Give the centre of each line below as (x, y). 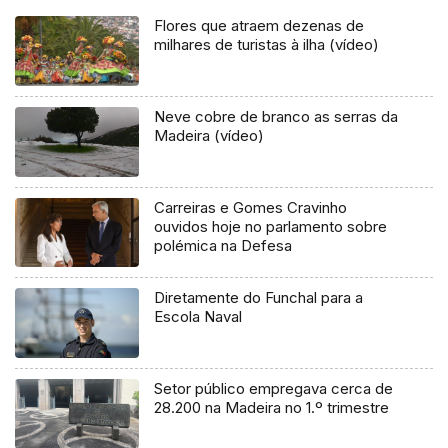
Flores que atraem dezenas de (259, 25)
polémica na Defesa (223, 245)
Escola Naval (198, 317)
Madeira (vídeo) (209, 135)
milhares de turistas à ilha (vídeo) (267, 44)
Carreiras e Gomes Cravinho (251, 207)
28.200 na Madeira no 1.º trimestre (272, 408)
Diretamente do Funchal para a (259, 298)
